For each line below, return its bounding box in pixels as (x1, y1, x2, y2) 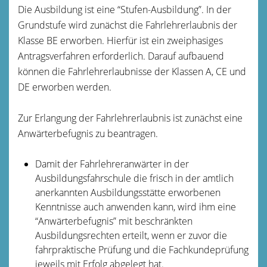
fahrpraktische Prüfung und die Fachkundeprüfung (35, 243, 249, 256)
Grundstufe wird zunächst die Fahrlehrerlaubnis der (18, 18, 237, 32)
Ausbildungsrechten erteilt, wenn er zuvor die (35, 228, 227, 242)
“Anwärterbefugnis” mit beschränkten (35, 214, 193, 228)
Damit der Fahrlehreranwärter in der (35, 157, 189, 170)
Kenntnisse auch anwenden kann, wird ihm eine (35, 200, 236, 213)
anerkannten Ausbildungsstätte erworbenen (35, 185, 221, 199)
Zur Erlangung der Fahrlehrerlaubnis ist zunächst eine (18, 111, 243, 125)
